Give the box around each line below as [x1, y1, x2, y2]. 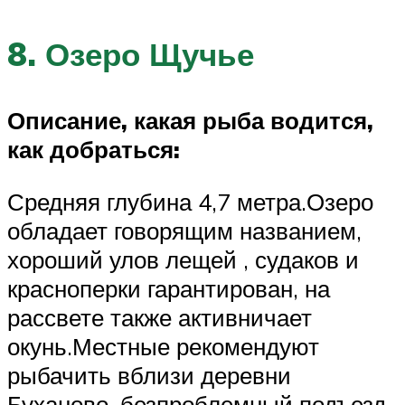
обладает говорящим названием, [7, 216, 362, 246]
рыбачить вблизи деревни [7, 361, 291, 391]
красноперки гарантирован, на [7, 274, 330, 304]
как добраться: [7, 135, 180, 165]
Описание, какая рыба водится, [7, 106, 373, 136]
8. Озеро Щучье [7, 34, 254, 75]
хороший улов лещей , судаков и [7, 245, 359, 275]
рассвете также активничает [7, 303, 312, 333]
